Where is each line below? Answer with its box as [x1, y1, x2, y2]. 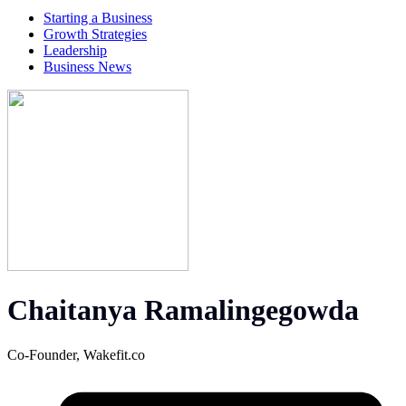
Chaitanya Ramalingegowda [7, 294, 359, 327]
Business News [43, 58, 131, 74]
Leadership [43, 42, 107, 58]
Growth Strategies [43, 25, 147, 42]
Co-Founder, [7, 346, 83, 362]
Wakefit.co [83, 346, 145, 362]
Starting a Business [43, 9, 152, 25]
